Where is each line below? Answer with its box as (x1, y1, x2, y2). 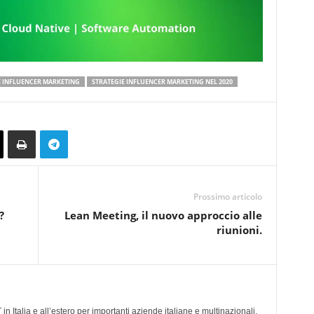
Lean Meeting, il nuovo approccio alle (64, 208, 262, 222)
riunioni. (216, 223, 262, 237)
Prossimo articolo (193, 191, 262, 203)
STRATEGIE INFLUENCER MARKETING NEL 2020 (91, 77, 233, 86)
